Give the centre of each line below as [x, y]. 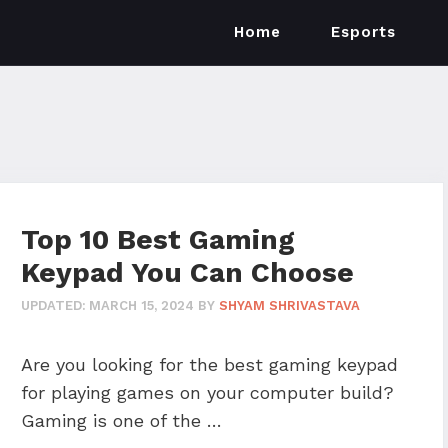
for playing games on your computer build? [207, 392]
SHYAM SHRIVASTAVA [289, 305]
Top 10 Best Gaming [158, 239]
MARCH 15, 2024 [141, 305]
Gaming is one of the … [121, 420]
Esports [364, 32]
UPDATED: [53, 305]
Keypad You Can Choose [187, 272]
